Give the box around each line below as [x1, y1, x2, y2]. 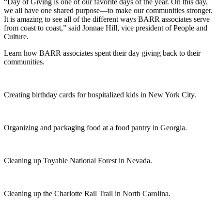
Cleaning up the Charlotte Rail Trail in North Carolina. [4, 189, 170, 198]
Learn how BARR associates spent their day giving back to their [4, 48, 201, 57]
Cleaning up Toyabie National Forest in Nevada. [4, 156, 152, 165]
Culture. [4, 32, 32, 41]
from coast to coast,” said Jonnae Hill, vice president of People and [4, 23, 207, 32]
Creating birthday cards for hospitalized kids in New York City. [4, 90, 196, 99]
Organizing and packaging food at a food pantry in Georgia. [4, 123, 187, 132]
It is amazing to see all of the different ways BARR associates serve [4, 15, 210, 23]
